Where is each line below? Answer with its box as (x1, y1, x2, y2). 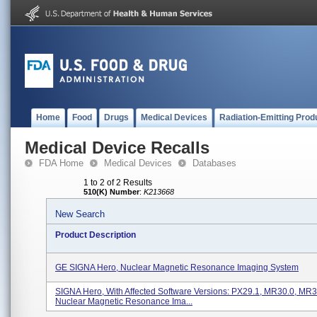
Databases (192, 158, 236, 168)
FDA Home (39, 158, 83, 168)
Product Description (55, 230, 136, 240)
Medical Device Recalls (25, 138, 209, 157)
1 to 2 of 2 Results (83, 178, 152, 188)
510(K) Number (83, 188, 139, 196)
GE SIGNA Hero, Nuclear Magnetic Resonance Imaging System (55, 263, 299, 272)
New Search (55, 209, 105, 219)
